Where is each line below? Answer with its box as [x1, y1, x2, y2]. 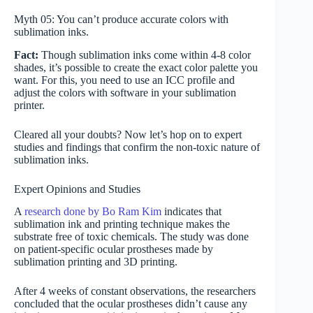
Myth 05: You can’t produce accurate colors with [14, 13, 228, 25]
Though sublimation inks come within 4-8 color [41, 48, 251, 61]
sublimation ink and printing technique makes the [14, 218, 230, 231]
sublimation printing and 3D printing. [14, 256, 180, 268]
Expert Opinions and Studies [14, 182, 140, 195]
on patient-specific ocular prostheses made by [14, 243, 213, 256]
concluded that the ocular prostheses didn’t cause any [14, 298, 247, 310]
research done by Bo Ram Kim [24, 205, 161, 218]
